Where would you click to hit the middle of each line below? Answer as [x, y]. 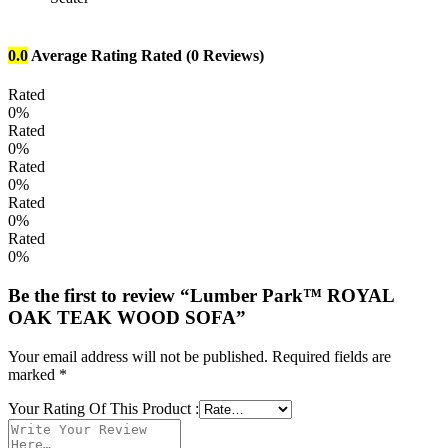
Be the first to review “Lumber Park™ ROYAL [201, 295]
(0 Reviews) [225, 55]
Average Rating [84, 55]
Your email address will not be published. [138, 356]
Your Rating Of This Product [101, 408]
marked [33, 374]
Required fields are [331, 356]
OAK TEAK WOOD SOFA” [127, 317]
